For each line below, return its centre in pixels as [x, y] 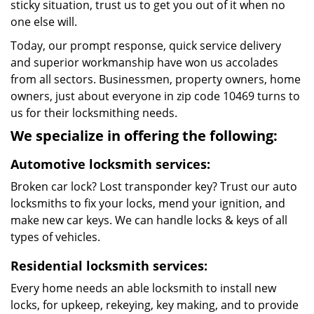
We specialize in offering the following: [144, 136]
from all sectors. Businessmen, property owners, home [156, 79]
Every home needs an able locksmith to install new [143, 288]
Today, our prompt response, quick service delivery [146, 46]
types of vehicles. [55, 237]
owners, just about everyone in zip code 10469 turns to [155, 96]
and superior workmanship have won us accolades [144, 62]
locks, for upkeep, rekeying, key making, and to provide [155, 305]
